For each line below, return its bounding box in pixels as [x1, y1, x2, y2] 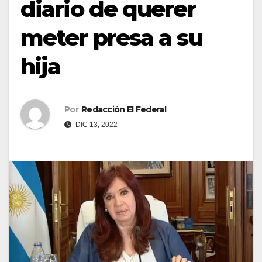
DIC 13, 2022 [74, 120, 118, 129]
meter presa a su [20, 24, 202, 51]
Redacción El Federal [81, 104, 166, 115]
